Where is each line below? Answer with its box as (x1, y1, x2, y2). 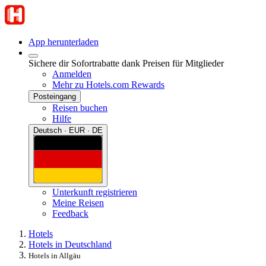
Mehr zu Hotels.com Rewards (52, 80, 164, 90)
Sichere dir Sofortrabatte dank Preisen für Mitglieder (28, 58, 224, 68)
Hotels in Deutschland (28, 239, 112, 249)
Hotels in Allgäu (28, 251, 81, 260)
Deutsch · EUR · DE (33, 126, 103, 135)
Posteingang (33, 92, 76, 101)
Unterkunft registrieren (52, 186, 137, 197)
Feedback (52, 208, 88, 218)
